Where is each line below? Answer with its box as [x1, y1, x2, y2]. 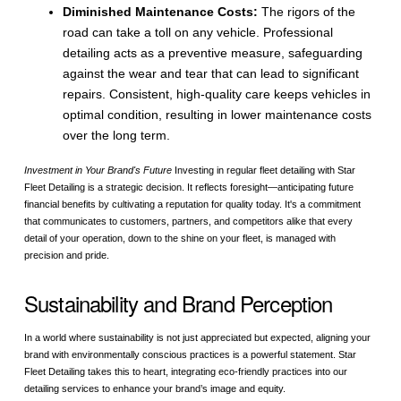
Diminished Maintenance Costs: [63, 4, 262, 19]
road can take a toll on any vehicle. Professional [63, 24, 334, 39]
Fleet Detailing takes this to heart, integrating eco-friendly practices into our [23, 365, 347, 377]
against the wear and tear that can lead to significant [63, 65, 360, 81]
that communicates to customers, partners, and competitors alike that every [23, 215, 353, 226]
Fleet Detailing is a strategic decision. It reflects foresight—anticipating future [23, 181, 354, 192]
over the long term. [63, 127, 171, 142]
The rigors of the [261, 4, 356, 19]
